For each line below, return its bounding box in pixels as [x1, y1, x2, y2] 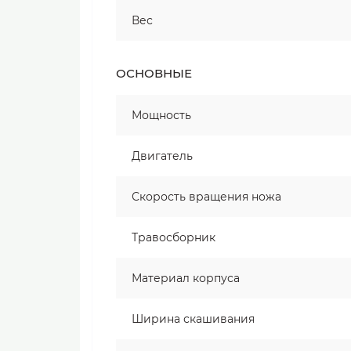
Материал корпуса [132, 271, 240, 286]
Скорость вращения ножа [132, 190, 281, 204]
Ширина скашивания [132, 312, 255, 327]
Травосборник [132, 230, 215, 245]
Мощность [132, 108, 191, 123]
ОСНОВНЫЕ [116, 66, 192, 81]
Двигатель [132, 149, 193, 164]
